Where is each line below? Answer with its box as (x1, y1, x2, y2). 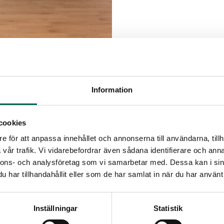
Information (91, 85, 133, 94)
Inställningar (33, 204, 78, 213)
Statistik (153, 204, 182, 213)
